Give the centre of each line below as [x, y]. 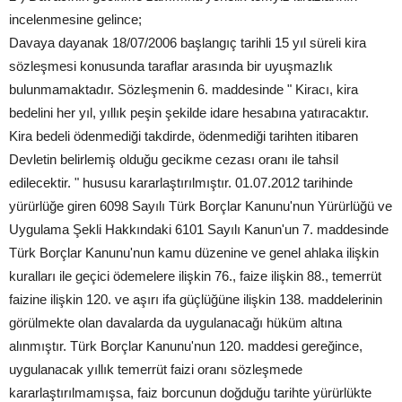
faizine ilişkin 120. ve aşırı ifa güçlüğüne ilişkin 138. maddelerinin [196, 300]
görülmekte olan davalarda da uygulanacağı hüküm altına [175, 323]
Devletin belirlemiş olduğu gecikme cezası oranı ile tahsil [174, 160]
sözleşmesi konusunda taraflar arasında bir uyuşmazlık [171, 66]
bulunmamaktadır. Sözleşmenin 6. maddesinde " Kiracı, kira [184, 90]
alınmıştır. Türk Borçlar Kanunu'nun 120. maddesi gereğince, [186, 346]
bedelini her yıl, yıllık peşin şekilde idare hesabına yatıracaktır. [189, 113]
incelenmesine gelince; [75, 20]
